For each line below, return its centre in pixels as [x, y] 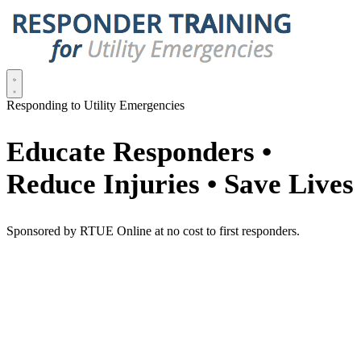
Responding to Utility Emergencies [95, 105]
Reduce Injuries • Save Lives [180, 185]
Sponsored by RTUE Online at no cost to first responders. [153, 231]
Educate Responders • [139, 152]
